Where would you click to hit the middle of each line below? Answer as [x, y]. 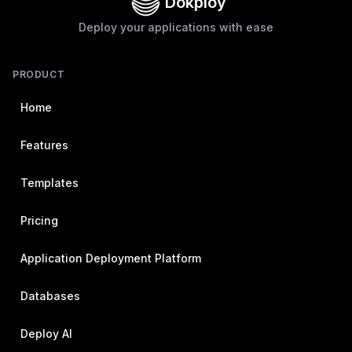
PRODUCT [39, 74]
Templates [49, 183]
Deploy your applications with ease [176, 27]
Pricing [39, 220]
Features [44, 145]
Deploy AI [46, 334]
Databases [50, 296]
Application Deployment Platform [111, 258]
